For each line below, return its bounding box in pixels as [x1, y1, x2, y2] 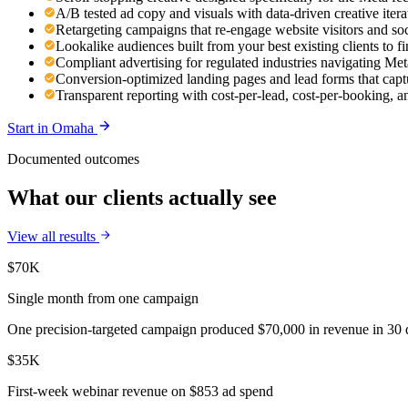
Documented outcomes [7, 151, 139, 168]
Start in [7, 120, 52, 137]
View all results [7, 229, 99, 245]
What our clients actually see [7, 186, 277, 210]
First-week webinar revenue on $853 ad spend [7, 383, 273, 400]
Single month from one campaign [7, 291, 199, 307]
